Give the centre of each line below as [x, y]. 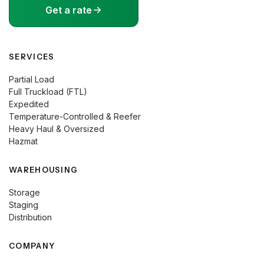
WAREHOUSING [43, 169]
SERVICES [32, 56]
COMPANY [32, 245]
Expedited [29, 104]
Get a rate [68, 10]
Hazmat [23, 141]
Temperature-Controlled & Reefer [75, 116]
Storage [24, 192]
